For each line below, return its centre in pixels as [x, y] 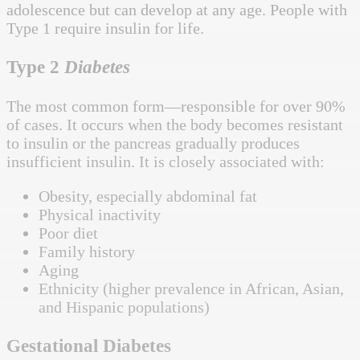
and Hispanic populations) [124, 307]
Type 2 [35, 67]
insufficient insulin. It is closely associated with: [166, 161]
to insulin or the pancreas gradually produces [153, 143]
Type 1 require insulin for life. [105, 29]
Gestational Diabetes [89, 346]
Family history [87, 251]
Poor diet [68, 233]
